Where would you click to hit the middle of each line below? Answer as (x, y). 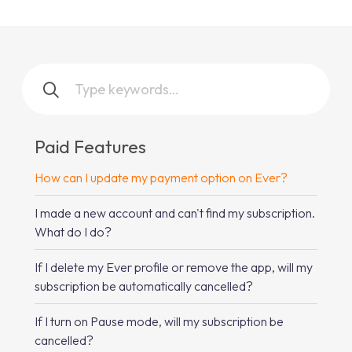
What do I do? (73, 232)
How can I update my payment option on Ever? (161, 178)
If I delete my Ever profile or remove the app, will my (174, 267)
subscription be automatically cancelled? (144, 286)
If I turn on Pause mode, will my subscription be (159, 321)
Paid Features (90, 147)
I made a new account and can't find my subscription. (175, 213)
